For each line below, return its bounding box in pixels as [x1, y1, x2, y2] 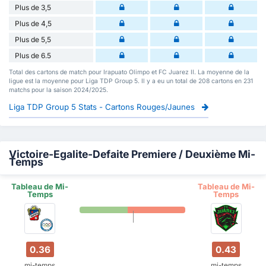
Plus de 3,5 [15, 2, 51, 12]
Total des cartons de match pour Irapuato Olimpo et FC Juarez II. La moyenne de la [9, 68, 249, 76]
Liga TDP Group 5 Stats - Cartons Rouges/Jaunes [9, 102, 197, 112]
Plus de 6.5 [15, 50, 51, 60]
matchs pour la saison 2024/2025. [9, 85, 108, 94]
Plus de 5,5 [15, 34, 51, 44]
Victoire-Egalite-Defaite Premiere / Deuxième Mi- [9, 147, 255, 160]
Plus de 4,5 [15, 18, 52, 28]
